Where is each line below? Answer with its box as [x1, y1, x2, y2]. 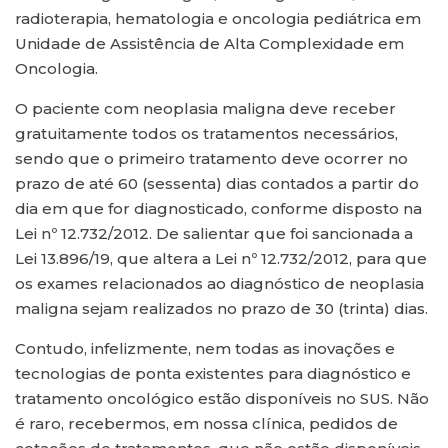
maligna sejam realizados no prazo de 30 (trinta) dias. [15, 299, 428, 319]
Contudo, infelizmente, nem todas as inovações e [15, 339, 395, 359]
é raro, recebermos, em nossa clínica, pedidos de [15, 414, 398, 434]
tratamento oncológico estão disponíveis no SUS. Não [15, 389, 429, 409]
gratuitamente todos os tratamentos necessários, [15, 124, 398, 144]
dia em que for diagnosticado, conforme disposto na [15, 199, 422, 219]
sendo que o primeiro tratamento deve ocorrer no [15, 149, 408, 169]
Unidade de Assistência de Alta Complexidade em [15, 34, 404, 54]
